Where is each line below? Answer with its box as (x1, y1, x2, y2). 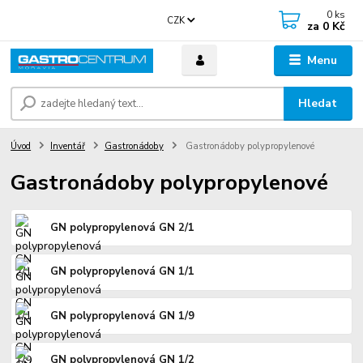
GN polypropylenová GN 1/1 (50, 264, 195, 280)
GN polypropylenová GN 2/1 (50, 220, 195, 235)
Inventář (50, 140, 85, 153)
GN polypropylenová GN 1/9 (50, 308, 195, 323)
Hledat (298, 96, 338, 112)
